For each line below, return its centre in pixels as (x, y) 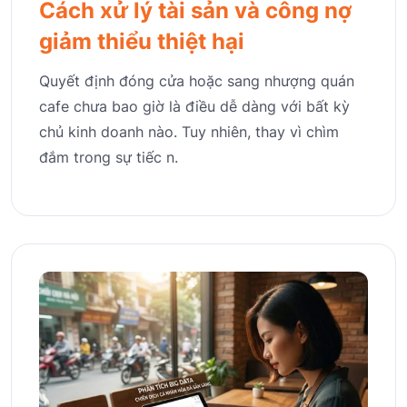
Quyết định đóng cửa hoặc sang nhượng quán (197, 81)
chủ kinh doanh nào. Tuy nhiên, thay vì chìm (189, 132)
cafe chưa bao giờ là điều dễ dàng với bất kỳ (194, 107)
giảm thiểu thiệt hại (142, 42)
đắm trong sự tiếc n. (109, 158)
